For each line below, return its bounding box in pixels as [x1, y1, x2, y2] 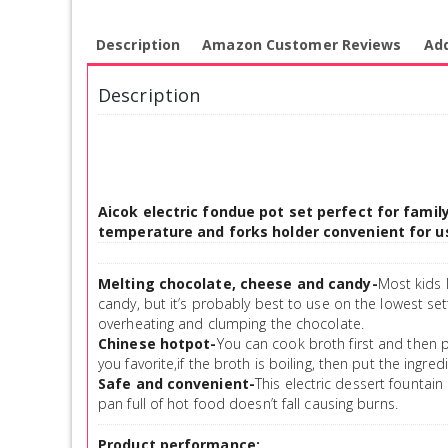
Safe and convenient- [98, 373, 255, 393]
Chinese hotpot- [98, 333, 217, 353]
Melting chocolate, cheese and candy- [98, 273, 378, 293]
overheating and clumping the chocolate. [98, 313, 364, 333]
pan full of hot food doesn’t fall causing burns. [98, 393, 398, 413]
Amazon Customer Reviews [202, 34, 402, 54]
